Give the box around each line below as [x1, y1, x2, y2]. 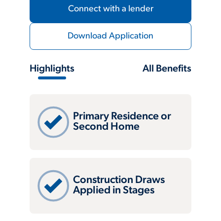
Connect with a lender [68, 4, 153, 14]
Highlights [30, 64, 74, 74]
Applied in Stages [73, 185, 154, 196]
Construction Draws [73, 175, 165, 186]
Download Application [68, 31, 153, 41]
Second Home [73, 122, 140, 133]
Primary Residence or [73, 111, 171, 122]
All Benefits [143, 64, 191, 74]
